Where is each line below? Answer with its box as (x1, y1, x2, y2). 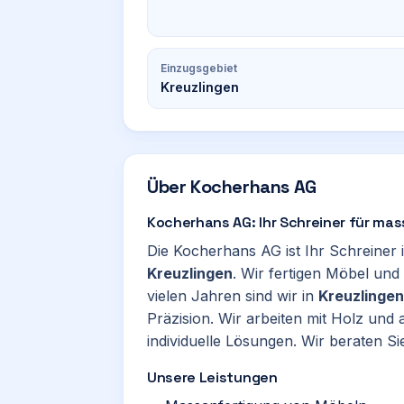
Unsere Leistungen (147, 368, 278, 387)
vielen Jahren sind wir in (147, 287, 318, 305)
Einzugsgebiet (161, 61, 237, 75)
